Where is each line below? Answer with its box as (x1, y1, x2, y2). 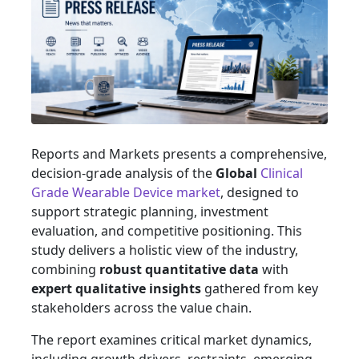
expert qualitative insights (31, 280, 201, 298)
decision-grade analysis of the (31, 164, 216, 183)
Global (216, 164, 260, 183)
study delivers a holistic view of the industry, (31, 241, 298, 260)
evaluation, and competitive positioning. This (31, 222, 302, 240)
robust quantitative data (99, 260, 259, 279)
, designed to (220, 184, 299, 202)
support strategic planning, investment (31, 203, 268, 221)
